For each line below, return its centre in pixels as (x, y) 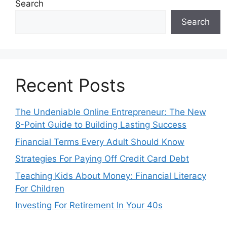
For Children (40, 188)
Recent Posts (70, 85)
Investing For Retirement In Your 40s (89, 205)
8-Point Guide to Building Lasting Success (101, 125)
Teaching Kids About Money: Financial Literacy (111, 176)
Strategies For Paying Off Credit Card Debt (102, 159)
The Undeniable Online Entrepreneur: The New (111, 112)
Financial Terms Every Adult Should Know (100, 142)
